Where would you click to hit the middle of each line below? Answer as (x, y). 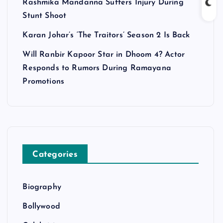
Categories (55, 155)
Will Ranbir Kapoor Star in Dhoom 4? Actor (104, 55)
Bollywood (41, 207)
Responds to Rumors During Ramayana (97, 68)
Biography (42, 187)
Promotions (44, 82)
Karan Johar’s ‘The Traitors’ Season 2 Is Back (106, 36)
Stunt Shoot (45, 16)
